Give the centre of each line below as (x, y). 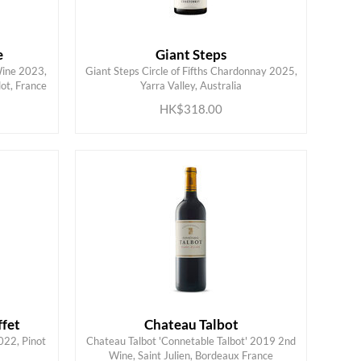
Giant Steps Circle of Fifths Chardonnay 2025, (191, 71)
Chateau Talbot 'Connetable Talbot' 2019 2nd (191, 341)
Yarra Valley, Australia (191, 85)
